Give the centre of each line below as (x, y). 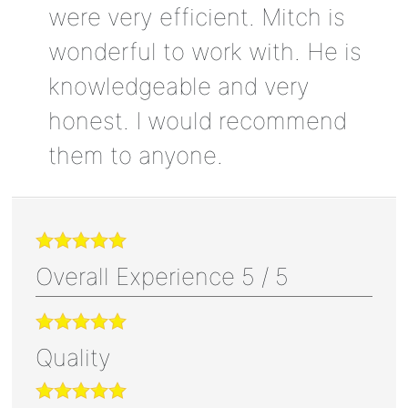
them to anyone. (135, 155)
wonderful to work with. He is (204, 51)
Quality (73, 357)
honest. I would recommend (197, 120)
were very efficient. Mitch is (196, 16)
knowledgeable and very (178, 86)
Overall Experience (138, 276)
